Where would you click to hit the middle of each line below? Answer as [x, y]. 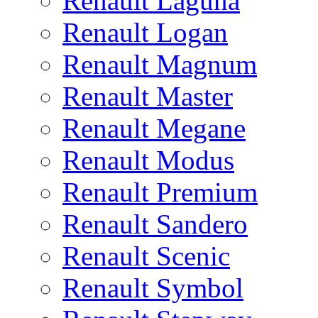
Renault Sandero [155, 224]
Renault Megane [154, 128]
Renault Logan [145, 32]
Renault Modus [148, 160]
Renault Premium [160, 192]
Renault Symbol [153, 288]
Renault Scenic [146, 256]
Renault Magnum [160, 64]
